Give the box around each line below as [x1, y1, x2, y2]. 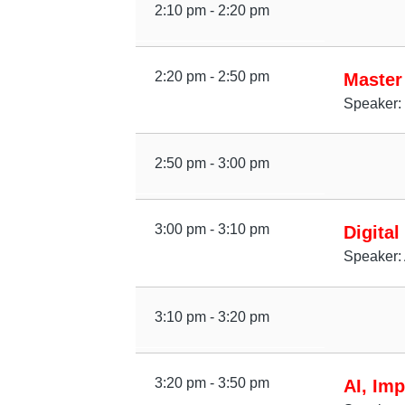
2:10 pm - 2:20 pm [154, 2, 269, 18]
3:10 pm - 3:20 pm [154, 308, 269, 325]
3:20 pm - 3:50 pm [154, 374, 269, 391]
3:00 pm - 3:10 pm [154, 221, 269, 237]
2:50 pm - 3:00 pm [154, 155, 269, 172]
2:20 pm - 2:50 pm [154, 68, 269, 84]
